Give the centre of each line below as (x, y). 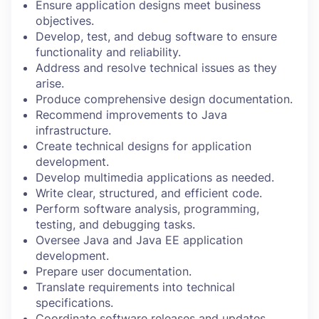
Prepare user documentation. (114, 271)
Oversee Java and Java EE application (139, 240)
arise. (50, 83)
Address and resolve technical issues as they (156, 68)
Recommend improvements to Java (131, 115)
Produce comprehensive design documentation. (164, 99)
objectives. (65, 21)
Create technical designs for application (143, 146)
